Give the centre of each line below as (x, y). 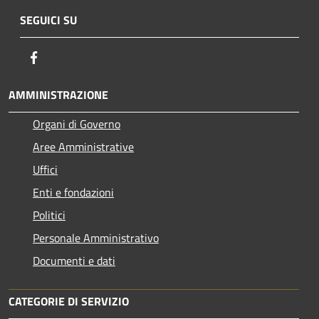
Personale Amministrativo (96, 237)
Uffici (45, 169)
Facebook (64, 57)
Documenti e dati (74, 260)
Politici (49, 215)
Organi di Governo (77, 124)
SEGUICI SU (48, 20)
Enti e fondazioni (73, 192)
